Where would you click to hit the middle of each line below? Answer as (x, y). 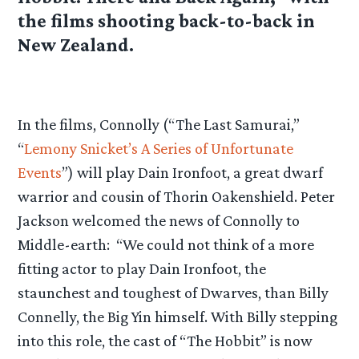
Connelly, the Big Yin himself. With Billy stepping (178, 316)
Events (40, 172)
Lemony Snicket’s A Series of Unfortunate (159, 148)
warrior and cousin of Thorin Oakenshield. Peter (177, 196)
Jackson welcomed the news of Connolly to (159, 220)
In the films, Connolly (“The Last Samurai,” (159, 124)
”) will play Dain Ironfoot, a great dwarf (193, 172)
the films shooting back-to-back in (167, 21)
